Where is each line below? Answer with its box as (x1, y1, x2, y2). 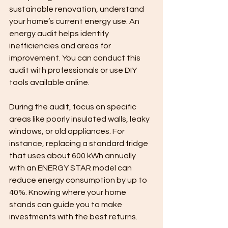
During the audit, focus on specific (9, 103, 138, 111)
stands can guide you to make (9, 201, 124, 209)
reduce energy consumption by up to (9, 176, 149, 184)
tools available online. (9, 78, 90, 87)
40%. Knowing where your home (9, 188, 128, 196)
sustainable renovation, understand (9, 5, 146, 13)
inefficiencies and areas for (9, 42, 112, 50)
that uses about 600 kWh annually (9, 152, 137, 160)
